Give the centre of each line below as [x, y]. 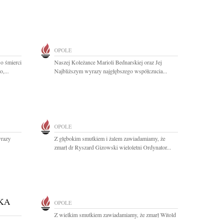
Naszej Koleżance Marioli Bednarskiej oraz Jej [108, 62]
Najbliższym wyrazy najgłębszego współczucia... [111, 71]
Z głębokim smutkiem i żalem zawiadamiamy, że [110, 138]
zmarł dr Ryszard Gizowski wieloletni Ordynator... [113, 147]
